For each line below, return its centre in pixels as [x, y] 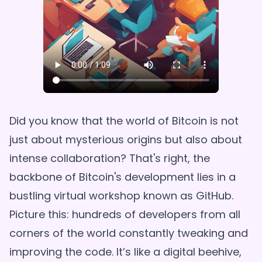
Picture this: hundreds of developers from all [125, 215]
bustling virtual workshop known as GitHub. [121, 196]
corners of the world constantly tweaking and [129, 233]
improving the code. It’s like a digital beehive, [125, 252]
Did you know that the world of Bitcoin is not [124, 121]
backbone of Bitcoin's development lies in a [123, 177]
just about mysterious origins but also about [126, 140]
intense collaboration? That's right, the [110, 158]
